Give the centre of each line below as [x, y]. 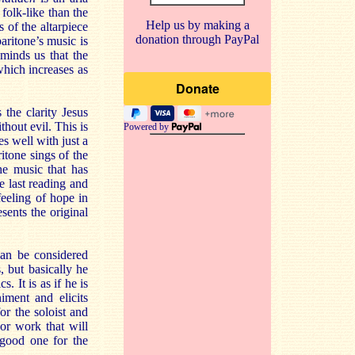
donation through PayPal [197, 39]
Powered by [147, 127]
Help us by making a [197, 25]
